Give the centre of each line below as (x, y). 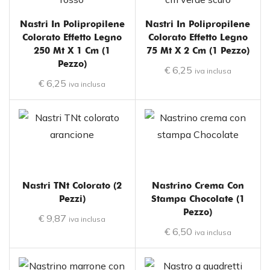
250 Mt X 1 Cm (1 (72, 50)
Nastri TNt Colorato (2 (72, 185)
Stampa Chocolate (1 (198, 199)
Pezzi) (72, 199)
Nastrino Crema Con (198, 185)
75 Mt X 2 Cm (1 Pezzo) (198, 50)
